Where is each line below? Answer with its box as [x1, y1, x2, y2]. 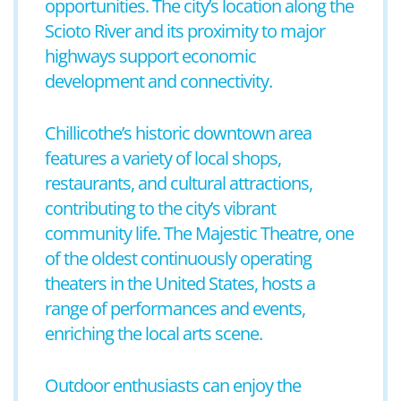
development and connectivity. [45, 69, 272, 93]
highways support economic [45, 44, 256, 68]
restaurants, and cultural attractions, [45, 171, 312, 195]
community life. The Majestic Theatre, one [45, 221, 354, 245]
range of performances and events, [45, 296, 305, 320]
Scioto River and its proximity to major [45, 19, 325, 43]
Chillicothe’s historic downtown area [45, 121, 311, 145]
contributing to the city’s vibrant [45, 196, 276, 220]
